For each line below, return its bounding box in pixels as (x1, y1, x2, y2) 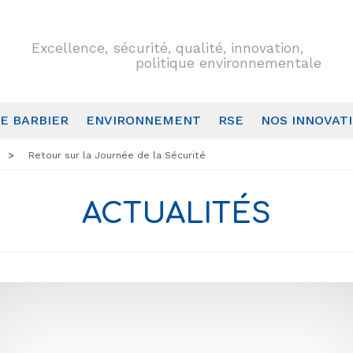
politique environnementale (135, 55, 321, 72)
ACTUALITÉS (82, 198, 271, 230)
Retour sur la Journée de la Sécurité (28, 149, 206, 161)
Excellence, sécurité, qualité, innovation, (31, 40, 303, 57)
